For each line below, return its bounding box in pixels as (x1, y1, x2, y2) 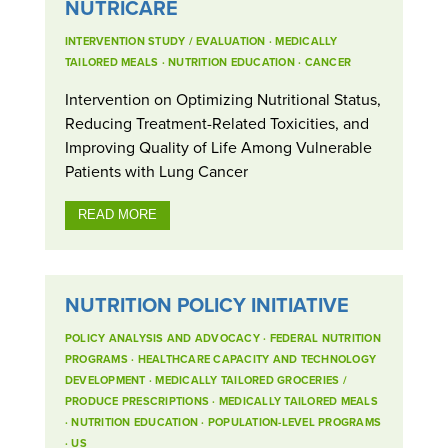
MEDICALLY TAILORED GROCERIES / (155, 372, 347, 389)
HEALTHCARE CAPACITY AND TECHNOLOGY (137, 351, 377, 368)
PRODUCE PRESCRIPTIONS (64, 393, 210, 410)
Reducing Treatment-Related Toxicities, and (64, 111, 369, 134)
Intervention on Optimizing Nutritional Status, (64, 87, 381, 110)
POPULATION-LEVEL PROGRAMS (207, 414, 382, 431)
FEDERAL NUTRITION (269, 330, 381, 347)
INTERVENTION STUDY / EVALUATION (64, 32, 266, 49)
